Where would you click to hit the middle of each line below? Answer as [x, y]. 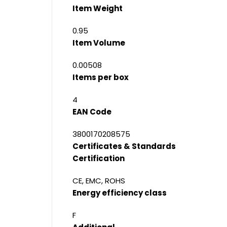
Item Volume [99, 43]
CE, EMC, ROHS [99, 181]
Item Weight [98, 8]
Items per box [101, 77]
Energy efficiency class [120, 193]
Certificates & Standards [124, 146]
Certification [99, 158]
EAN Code [92, 112]
